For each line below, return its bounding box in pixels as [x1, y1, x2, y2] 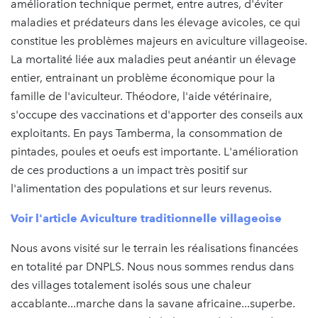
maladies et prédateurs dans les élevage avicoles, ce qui [11, 15, 300, 29]
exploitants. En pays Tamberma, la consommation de [11, 126, 283, 140]
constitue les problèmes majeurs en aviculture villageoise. [11, 33, 307, 48]
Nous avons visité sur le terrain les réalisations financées [11, 241, 298, 255]
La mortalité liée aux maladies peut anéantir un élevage [11, 52, 296, 66]
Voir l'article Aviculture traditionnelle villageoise [11, 211, 282, 225]
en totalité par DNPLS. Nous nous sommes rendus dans [11, 259, 294, 273]
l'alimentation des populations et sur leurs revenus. [11, 181, 272, 195]
